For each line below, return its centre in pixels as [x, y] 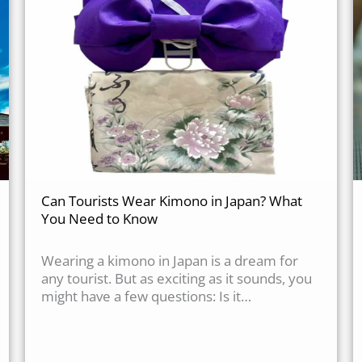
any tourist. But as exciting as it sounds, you [176, 279]
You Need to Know [99, 219]
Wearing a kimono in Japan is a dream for [169, 261]
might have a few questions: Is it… [146, 297]
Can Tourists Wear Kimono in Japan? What [171, 201]
